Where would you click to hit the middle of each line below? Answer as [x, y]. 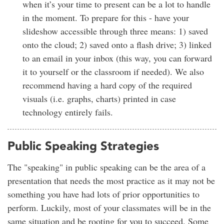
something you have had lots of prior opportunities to [103, 194]
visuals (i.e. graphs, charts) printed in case [99, 98]
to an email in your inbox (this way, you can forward [117, 58]
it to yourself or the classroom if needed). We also [113, 71]
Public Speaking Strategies [83, 145]
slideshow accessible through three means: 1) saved [115, 31]
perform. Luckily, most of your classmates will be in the [109, 208]
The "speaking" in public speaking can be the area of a [106, 167]
